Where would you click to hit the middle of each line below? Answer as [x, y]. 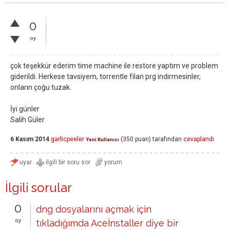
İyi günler [25, 109]
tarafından [167, 139]
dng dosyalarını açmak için [94, 209]
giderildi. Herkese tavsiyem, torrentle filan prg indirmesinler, [106, 76]
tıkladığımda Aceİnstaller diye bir [107, 223]
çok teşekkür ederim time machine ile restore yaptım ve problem [114, 66]
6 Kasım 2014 [30, 139]
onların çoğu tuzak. [41, 87]
